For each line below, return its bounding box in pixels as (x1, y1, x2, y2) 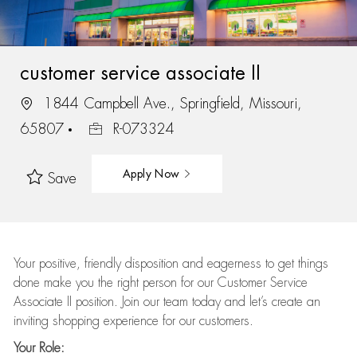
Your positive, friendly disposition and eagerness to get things (13, 257, 328, 270)
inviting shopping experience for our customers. (13, 315, 253, 328)
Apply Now (122, 167, 183, 179)
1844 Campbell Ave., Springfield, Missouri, (38, 96, 302, 111)
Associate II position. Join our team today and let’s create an (13, 296, 320, 308)
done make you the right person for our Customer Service (13, 277, 308, 289)
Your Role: (13, 342, 65, 355)
